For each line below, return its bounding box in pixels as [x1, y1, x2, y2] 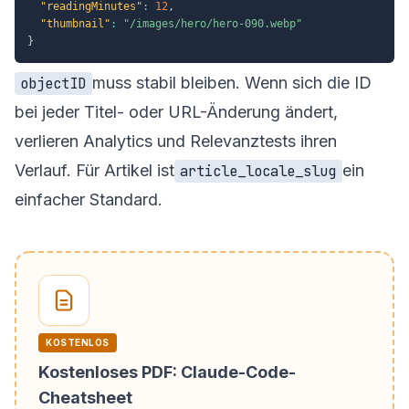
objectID [20, 73, 87, 93]
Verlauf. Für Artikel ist [15, 160, 174, 180]
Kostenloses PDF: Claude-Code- [38, 362, 296, 382]
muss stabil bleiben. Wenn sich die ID [91, 72, 372, 92]
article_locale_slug [180, 161, 337, 181]
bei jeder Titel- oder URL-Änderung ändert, [15, 101, 338, 121]
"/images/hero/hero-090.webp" [123, 16, 302, 30]
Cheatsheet [38, 387, 132, 407]
